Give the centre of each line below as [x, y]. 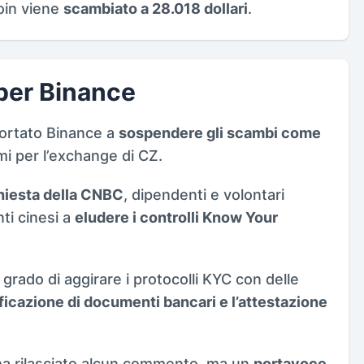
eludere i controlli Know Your [176, 217]
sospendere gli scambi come [220, 132]
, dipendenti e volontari [204, 194]
